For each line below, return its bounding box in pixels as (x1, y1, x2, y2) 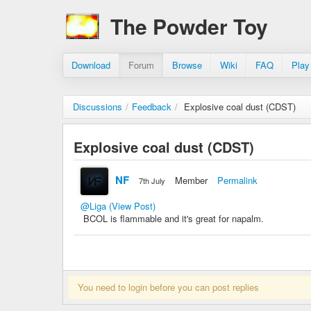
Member (175, 174, 208, 187)
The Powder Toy (110, 11, 268, 41)
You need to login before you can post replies (78, 280, 259, 294)
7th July (139, 175, 165, 186)
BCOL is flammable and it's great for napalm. (81, 212, 267, 225)
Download (72, 58, 110, 72)
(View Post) (109, 199, 155, 212)
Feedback (132, 100, 171, 113)
